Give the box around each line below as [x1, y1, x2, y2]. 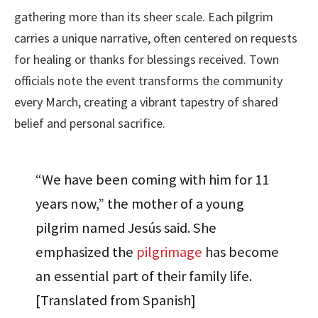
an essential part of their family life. [35, 267, 253, 286]
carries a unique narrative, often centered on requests [14, 29, 297, 46]
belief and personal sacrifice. [14, 114, 165, 131]
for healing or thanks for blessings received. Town [14, 50, 279, 67]
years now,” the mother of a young [35, 194, 245, 214]
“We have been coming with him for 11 [35, 170, 270, 190]
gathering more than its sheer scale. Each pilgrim [14, 8, 273, 25]
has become [202, 243, 280, 262]
